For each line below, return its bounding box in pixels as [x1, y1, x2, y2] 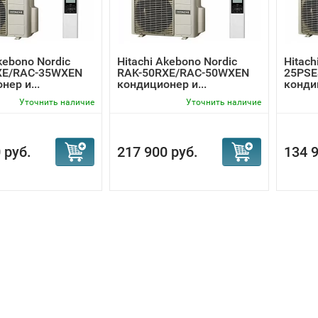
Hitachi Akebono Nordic [117, 55, 237, 68]
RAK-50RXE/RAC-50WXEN [117, 66, 249, 79]
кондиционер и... [117, 77, 207, 91]
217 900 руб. [117, 143, 198, 160]
